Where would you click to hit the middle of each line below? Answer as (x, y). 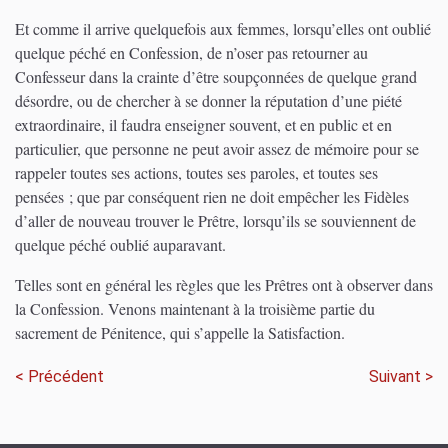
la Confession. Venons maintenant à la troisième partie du (195, 308)
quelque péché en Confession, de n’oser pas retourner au (191, 52)
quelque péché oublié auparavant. (120, 244)
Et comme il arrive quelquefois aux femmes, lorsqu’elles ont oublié (223, 28)
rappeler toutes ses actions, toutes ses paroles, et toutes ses (196, 172)
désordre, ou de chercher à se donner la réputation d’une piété (208, 100)
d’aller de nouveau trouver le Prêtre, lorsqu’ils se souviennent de (215, 220)
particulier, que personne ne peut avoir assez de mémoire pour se (217, 148)
